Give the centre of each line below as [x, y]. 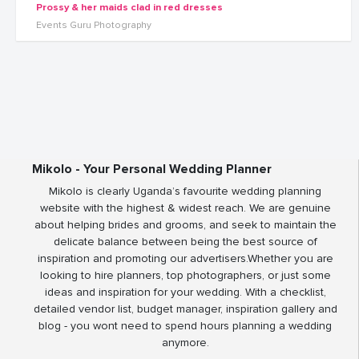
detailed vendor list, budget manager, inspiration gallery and [185, 309]
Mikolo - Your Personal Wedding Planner [152, 169]
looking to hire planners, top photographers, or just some [185, 275]
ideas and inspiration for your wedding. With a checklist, [185, 292]
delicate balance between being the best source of [185, 242]
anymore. [185, 343]
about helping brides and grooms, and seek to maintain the [185, 225]
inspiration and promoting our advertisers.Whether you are [185, 258]
